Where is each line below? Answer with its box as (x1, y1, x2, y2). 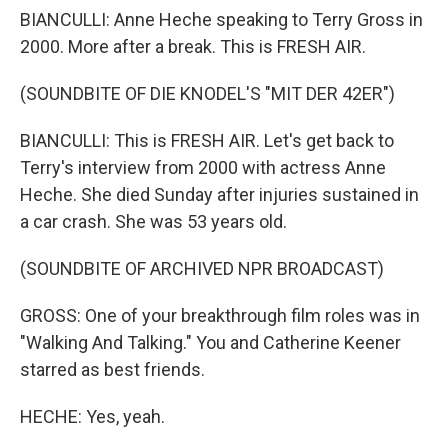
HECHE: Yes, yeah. (20, 406, 165, 427)
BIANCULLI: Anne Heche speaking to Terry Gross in (20, 9, 423, 30)
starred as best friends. (20, 359, 205, 380)
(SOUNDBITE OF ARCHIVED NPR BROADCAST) (20, 258, 384, 279)
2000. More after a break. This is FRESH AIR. (20, 36, 366, 57)
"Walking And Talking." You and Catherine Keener (20, 332, 401, 353)
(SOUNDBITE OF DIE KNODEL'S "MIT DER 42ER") (20, 83, 395, 104)
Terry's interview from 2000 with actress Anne (20, 157, 386, 178)
